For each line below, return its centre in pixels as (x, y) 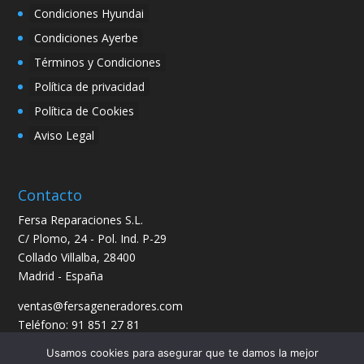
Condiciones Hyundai (89, 13)
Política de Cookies (84, 110)
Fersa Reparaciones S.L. (81, 219)
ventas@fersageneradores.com (101, 305)
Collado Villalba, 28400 (77, 257)
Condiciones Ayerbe (87, 37)
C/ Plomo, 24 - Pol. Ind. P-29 (93, 238)
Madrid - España (61, 275)
